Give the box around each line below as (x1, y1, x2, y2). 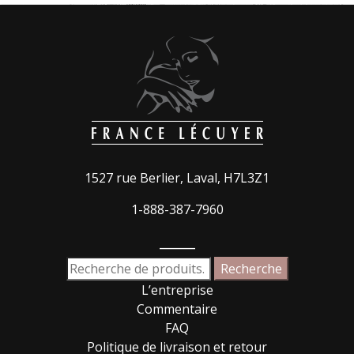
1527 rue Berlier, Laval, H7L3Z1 (85, 168, 269, 186)
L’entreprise (141, 281, 213, 299)
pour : (65, 275, 100, 293)
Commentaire (137, 299, 217, 318)
